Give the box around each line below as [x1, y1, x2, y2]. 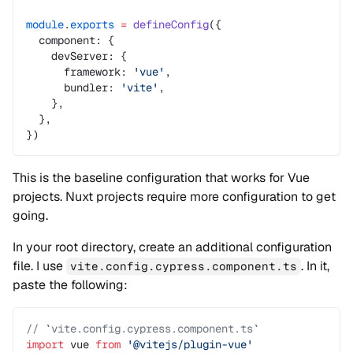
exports [70, 17, 114, 32]
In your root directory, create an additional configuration [13, 239, 332, 255]
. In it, [301, 258, 330, 274]
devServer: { [26, 49, 127, 63]
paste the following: [13, 277, 128, 293]
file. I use [13, 258, 66, 274]
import [26, 337, 64, 351]
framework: [26, 65, 133, 79]
